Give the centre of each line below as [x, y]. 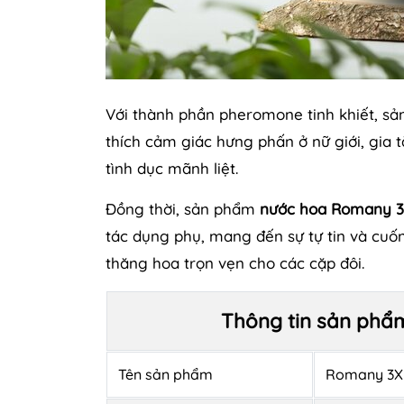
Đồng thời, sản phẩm [183, 208]
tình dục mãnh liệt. [172, 168]
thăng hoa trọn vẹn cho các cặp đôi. [235, 262]
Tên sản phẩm [165, 374]
